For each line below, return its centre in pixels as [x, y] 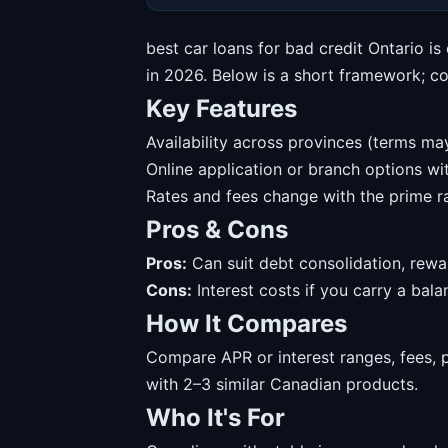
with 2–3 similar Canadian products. [282, 384]
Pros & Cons [217, 229]
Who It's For [215, 417]
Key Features [221, 108]
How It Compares [246, 323]
